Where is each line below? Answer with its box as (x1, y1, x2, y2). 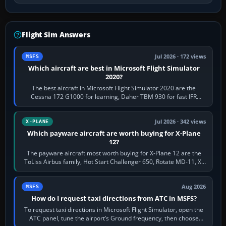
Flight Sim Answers (22, 29, 90, 39)
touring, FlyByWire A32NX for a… (68, 100, 159, 109)
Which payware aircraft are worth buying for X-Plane (27, 128, 201, 138)
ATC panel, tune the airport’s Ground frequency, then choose (29, 213, 199, 222)
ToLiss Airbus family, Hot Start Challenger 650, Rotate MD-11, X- (24, 157, 204, 166)
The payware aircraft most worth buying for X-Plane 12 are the (26, 148, 201, 157)
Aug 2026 (182, 183, 206, 190)
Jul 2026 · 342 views (155, 118, 206, 125)
